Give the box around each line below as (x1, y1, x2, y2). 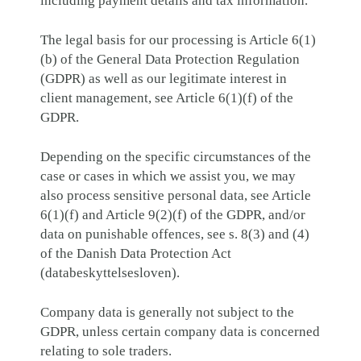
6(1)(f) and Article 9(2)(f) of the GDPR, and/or (40, 207, 305, 222)
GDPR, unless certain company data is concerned (40, 324, 320, 339)
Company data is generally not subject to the (40, 305, 294, 320)
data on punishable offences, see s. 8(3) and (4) (40, 226, 309, 242)
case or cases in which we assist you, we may (40, 168, 296, 184)
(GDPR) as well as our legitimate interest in (40, 71, 287, 86)
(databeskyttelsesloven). (40, 265, 180, 280)
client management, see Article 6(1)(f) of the (40, 90, 293, 106)
